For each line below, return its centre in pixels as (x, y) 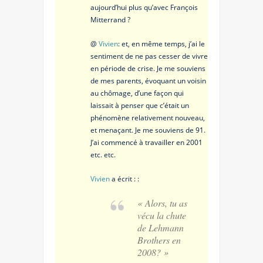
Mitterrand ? (110, 19)
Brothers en (159, 240)
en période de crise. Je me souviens (148, 68)
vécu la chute (162, 215)
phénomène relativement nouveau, (148, 117)
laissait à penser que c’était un (140, 105)
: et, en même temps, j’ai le (161, 43)
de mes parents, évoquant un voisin (148, 80)
